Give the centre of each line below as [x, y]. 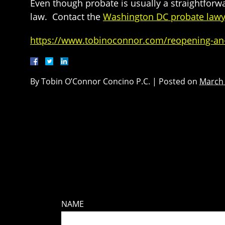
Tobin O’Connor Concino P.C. [96, 81]
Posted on [179, 81]
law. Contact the [67, 17]
